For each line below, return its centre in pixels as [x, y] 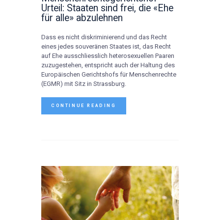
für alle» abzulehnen [82, 18]
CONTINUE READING [84, 106]
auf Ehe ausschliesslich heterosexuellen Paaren [108, 56]
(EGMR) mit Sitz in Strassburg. [84, 84]
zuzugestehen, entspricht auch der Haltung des [108, 65]
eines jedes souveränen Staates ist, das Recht [106, 47]
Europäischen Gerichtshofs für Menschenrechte [109, 75]
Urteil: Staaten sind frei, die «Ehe [107, 8]
